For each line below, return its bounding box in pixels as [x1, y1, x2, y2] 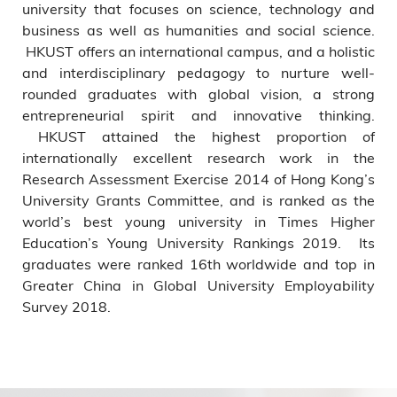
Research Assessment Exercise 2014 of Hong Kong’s [22, 169, 375, 188]
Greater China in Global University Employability [22, 276, 375, 294]
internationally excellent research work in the [22, 148, 375, 167]
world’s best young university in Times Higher [22, 212, 375, 230]
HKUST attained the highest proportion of [22, 127, 375, 145]
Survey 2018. [22, 297, 111, 315]
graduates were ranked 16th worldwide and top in [22, 254, 375, 273]
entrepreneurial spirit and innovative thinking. [22, 105, 375, 124]
